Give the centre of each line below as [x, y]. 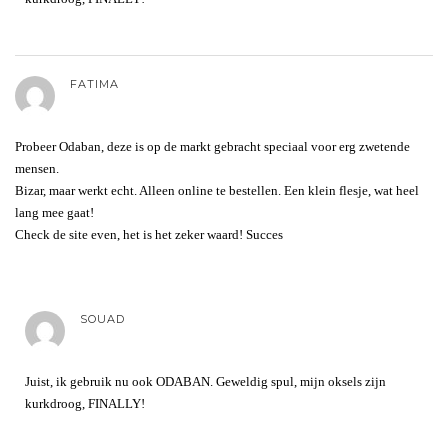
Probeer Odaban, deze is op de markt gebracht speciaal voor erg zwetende [212, 146]
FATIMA [94, 83]
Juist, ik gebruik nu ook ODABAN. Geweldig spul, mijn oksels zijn [205, 381]
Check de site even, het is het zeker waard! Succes [149, 234]
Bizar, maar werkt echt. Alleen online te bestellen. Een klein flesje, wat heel [217, 190]
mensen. [37, 168]
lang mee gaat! [54, 212]
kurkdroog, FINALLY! [85, 403]
